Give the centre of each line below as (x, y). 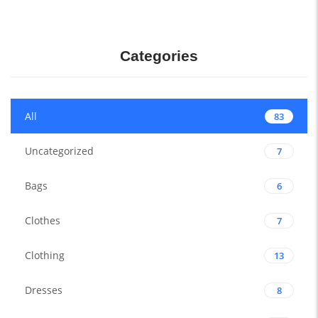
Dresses (44, 290)
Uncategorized (59, 151)
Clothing (45, 255)
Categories (159, 56)
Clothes (43, 220)
